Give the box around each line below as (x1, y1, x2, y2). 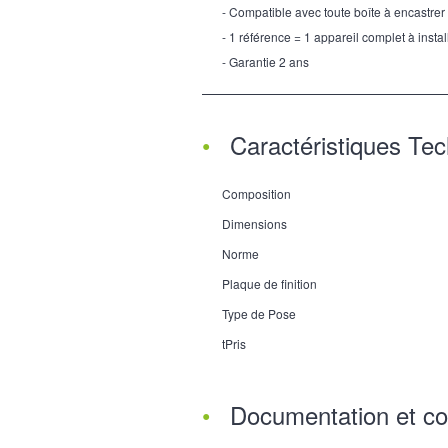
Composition (222, 185, 291, 203)
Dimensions (222, 215, 287, 233)
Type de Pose (222, 305, 296, 323)
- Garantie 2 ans (222, 53, 309, 71)
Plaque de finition (222, 275, 317, 293)
